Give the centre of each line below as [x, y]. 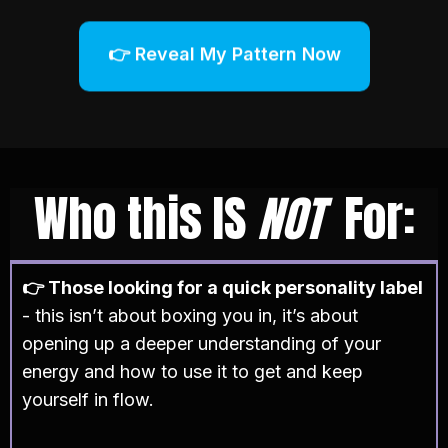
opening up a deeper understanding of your [201, 343]
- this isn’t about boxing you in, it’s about [190, 315]
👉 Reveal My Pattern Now [224, 58]
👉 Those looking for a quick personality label [222, 287]
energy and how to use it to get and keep [192, 371]
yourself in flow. [88, 399]
